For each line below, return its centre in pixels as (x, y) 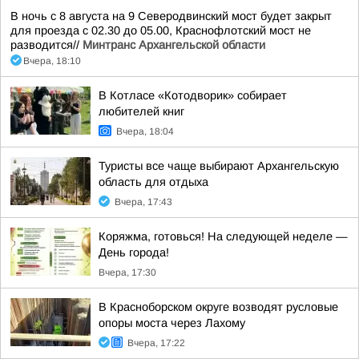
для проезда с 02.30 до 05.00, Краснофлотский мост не (161, 30)
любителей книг (141, 111)
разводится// (46, 45)
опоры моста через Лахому (172, 323)
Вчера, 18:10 (52, 61)
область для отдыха (153, 182)
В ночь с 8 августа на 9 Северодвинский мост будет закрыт (171, 16)
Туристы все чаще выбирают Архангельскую (219, 166)
